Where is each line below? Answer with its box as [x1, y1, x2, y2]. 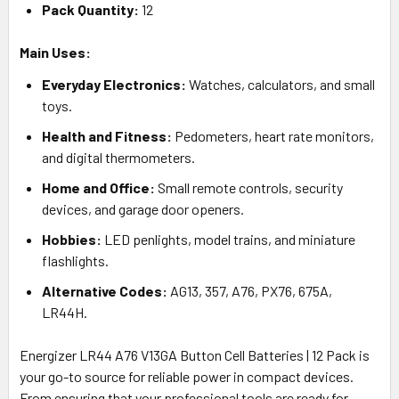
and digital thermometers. [42, 148, 195, 166]
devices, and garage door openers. [42, 199, 244, 217]
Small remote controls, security [155, 178, 343, 196]
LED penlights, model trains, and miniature [102, 230, 355, 248]
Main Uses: [20, 43, 91, 61]
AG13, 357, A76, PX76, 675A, [167, 281, 332, 299]
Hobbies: [42, 230, 102, 248]
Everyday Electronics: [42, 75, 186, 93]
